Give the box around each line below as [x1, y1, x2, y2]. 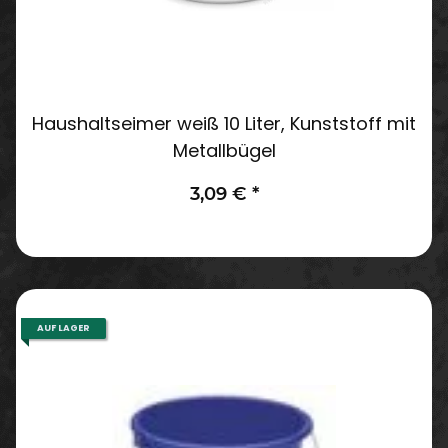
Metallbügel [172, 137, 276, 163]
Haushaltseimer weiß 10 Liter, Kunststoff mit [32, 110, 416, 136]
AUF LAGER [37, 321, 90, 334]
